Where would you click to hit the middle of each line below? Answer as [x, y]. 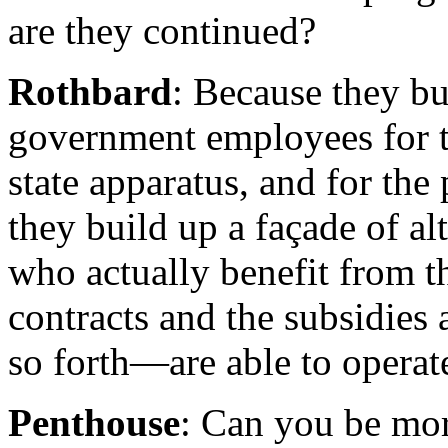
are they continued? [162, 31]
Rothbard [90, 92]
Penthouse [94, 423]
